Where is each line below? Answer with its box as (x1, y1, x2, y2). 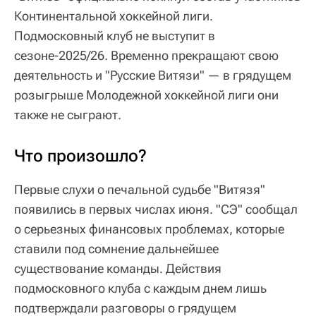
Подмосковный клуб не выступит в (14, 28, 215, 43)
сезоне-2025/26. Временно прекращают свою (14, 47, 279, 63)
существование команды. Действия (14, 260, 221, 276)
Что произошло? (14, 145, 147, 166)
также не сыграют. (14, 107, 121, 122)
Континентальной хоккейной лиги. (14, 8, 213, 23)
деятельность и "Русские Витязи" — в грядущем (14, 67, 291, 83)
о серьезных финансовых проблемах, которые (14, 221, 284, 236)
